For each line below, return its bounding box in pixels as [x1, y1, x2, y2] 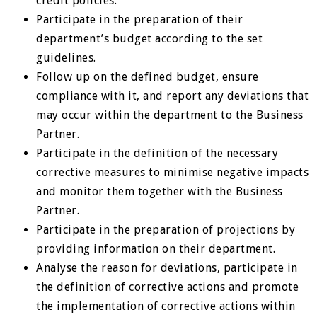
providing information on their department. [36, 242, 276, 255]
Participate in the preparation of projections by [36, 223, 296, 236]
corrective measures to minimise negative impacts [36, 166, 309, 179]
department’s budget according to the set [36, 32, 263, 45]
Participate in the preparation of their [36, 13, 243, 26]
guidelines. [36, 51, 96, 64]
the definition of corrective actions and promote [36, 280, 299, 294]
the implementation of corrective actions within [36, 299, 296, 313]
